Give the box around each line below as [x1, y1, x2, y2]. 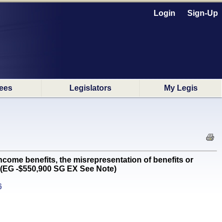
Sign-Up [187, 9, 218, 17]
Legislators [69, 84, 111, 92]
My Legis [164, 84, 198, 92]
